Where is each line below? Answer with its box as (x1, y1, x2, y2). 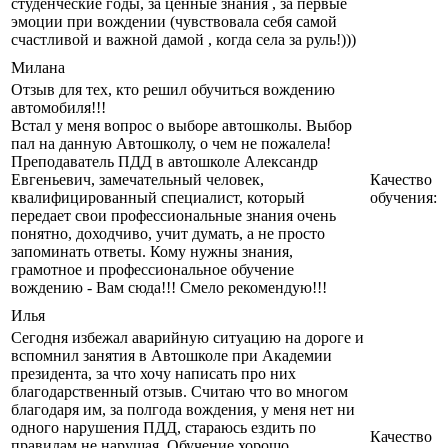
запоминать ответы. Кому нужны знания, (11, 243, 293, 261)
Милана (11, 59, 65, 77)
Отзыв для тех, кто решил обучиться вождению (11, 81, 335, 99)
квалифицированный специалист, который (11, 189, 305, 207)
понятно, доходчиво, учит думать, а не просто (11, 225, 325, 243)
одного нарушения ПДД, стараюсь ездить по (11, 419, 316, 437)
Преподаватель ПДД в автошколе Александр (11, 153, 318, 171)
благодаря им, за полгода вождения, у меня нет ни (11, 401, 355, 419)
